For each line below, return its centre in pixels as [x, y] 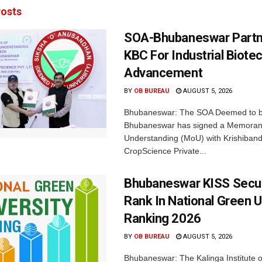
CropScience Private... [165, 151]
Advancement [163, 73]
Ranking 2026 [163, 218]
